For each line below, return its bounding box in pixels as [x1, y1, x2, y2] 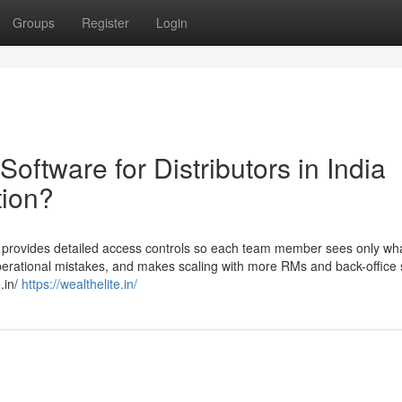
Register [82, 13, 129, 31]
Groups [13, 13, 55, 31]
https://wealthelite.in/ [22, 275, 137, 293]
